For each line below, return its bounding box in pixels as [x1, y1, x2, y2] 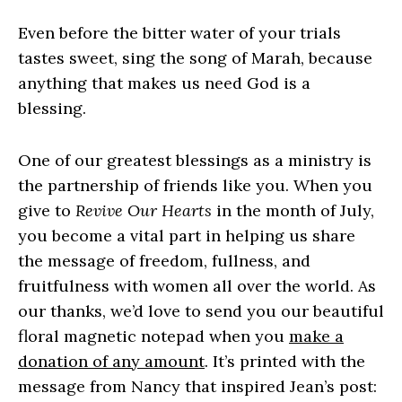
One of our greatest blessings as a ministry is [18, 150, 371, 171]
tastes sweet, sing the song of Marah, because [18, 48, 372, 69]
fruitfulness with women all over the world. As [18, 275, 376, 297]
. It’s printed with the [205, 351, 365, 372]
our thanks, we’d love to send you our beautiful [18, 301, 384, 322]
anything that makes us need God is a [18, 73, 310, 94]
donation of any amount [18, 351, 205, 372]
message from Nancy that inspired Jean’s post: [18, 376, 377, 398]
